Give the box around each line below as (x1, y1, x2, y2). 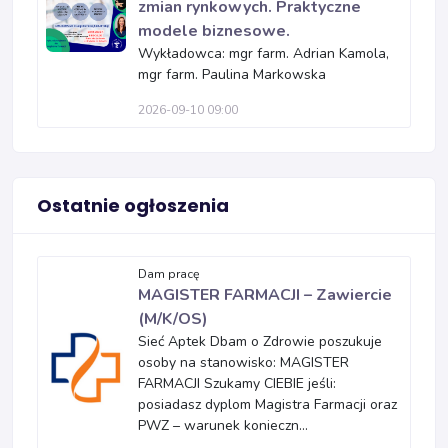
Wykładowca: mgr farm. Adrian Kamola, (138, 44, 389, 63)
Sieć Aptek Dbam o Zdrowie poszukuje (138, 332, 382, 351)
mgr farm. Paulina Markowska (138, 65, 326, 84)
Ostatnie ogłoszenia (37, 193, 229, 218)
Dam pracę (138, 266, 200, 282)
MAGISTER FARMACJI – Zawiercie (138, 284, 392, 306)
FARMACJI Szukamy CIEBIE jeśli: (138, 374, 336, 393)
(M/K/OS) (138, 308, 208, 330)
